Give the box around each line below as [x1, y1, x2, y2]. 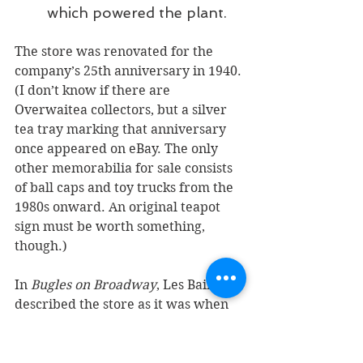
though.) [15, 237, 70, 254]
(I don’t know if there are [15, 82, 173, 98]
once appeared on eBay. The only [15, 140, 221, 156]
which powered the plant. [47, 3, 227, 21]
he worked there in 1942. [15, 315, 170, 331]
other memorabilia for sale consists [15, 160, 236, 176]
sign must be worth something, [15, 218, 208, 234]
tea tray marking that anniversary [15, 121, 229, 137]
